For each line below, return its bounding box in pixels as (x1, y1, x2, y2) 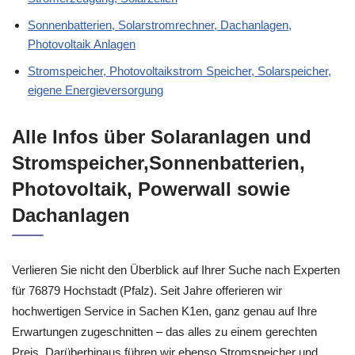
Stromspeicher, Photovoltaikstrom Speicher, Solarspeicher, (28, 64, 331, 78)
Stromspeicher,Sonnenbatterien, (12, 152, 305, 174)
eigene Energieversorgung (28, 83, 163, 97)
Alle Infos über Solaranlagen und (12, 126, 311, 147)
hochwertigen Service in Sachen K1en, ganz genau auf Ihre (12, 304, 317, 318)
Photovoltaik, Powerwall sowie (12, 178, 290, 200)
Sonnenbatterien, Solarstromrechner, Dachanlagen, (28, 18, 292, 32)
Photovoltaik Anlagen (28, 37, 136, 51)
